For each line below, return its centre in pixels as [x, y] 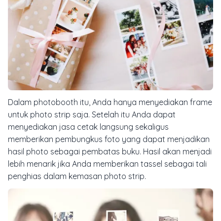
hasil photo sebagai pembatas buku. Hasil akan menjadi [110, 151]
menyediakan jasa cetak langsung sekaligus [88, 127]
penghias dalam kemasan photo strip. [77, 176]
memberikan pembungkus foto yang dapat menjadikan [109, 139]
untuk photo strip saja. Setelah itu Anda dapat [92, 114]
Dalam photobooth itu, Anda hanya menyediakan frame [110, 102]
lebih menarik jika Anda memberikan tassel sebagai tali [107, 164]
